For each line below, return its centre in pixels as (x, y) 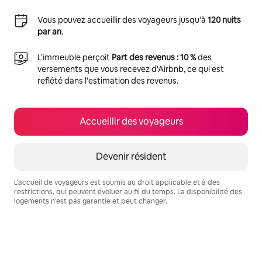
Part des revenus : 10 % (154, 57)
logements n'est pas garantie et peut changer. (91, 201)
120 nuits (224, 20)
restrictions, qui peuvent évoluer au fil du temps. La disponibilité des (128, 192)
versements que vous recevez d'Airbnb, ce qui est (131, 69)
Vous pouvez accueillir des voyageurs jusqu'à (123, 20)
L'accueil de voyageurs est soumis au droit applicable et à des (117, 182)
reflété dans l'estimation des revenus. (108, 81)
